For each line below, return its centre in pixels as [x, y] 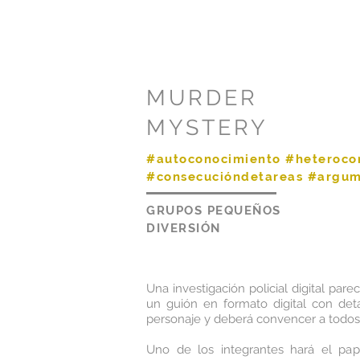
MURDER [202, 98]
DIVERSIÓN [184, 228]
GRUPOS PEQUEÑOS [214, 211]
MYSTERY [208, 127]
